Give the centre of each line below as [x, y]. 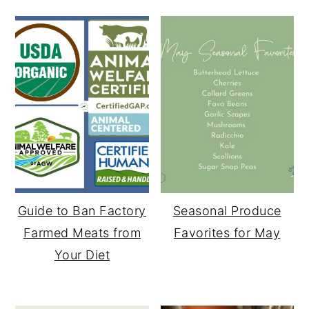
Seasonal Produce [227, 211]
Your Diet [82, 255]
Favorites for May [227, 233]
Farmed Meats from [82, 233]
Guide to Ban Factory [82, 211]
